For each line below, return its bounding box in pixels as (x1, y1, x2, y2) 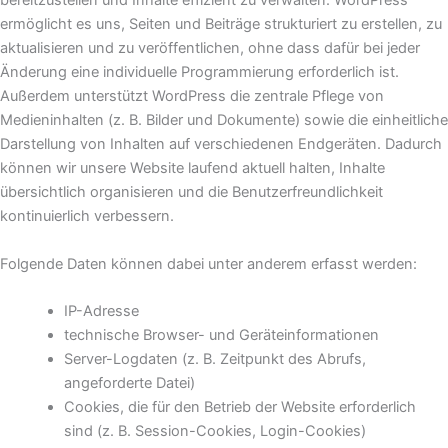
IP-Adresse (63, 302, 139, 320)
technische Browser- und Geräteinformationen (63, 326, 379, 344)
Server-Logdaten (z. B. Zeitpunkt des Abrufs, (63, 350, 366, 368)
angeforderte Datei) (63, 374, 195, 392)
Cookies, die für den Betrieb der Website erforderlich (63, 398, 416, 416)
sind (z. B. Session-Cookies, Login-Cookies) (63, 422, 366, 440)
